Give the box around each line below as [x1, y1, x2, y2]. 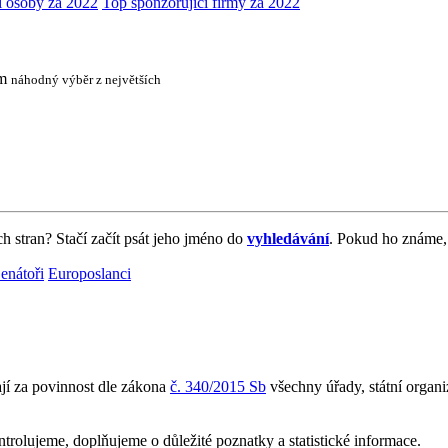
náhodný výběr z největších [11, 71, 161, 87]
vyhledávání [247, 229, 329, 247]
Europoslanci [48, 264, 131, 282]
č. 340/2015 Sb [170, 378, 266, 396]
